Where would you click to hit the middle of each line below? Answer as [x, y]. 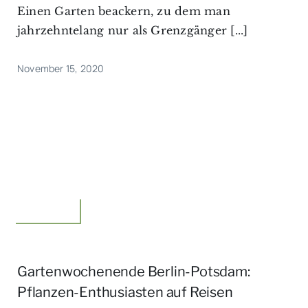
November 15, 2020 [60, 69]
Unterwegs [45, 207]
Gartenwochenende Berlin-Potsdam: [133, 271]
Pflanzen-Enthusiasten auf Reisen [125, 292]
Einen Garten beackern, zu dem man [123, 11]
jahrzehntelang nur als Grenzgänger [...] [132, 31]
